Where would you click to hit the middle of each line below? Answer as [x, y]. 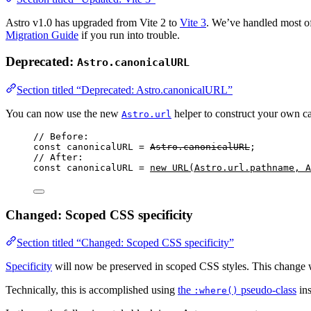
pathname [272, 167]
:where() [216, 291]
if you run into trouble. [129, 35]
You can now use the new [64, 113]
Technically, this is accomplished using [92, 290]
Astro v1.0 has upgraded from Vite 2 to [93, 22]
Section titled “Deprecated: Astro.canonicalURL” [125, 90]
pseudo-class [267, 290]
